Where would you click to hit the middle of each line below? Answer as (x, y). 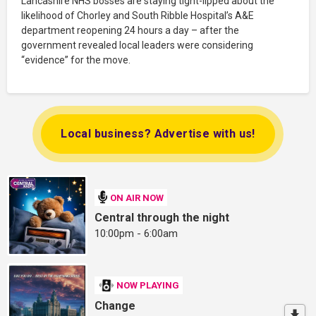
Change (115, 305)
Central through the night (162, 218)
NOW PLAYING (148, 285)
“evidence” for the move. (77, 60)
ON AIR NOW (137, 197)
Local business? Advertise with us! (158, 134)
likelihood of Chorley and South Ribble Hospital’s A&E (138, 16)
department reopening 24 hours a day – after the (130, 31)
